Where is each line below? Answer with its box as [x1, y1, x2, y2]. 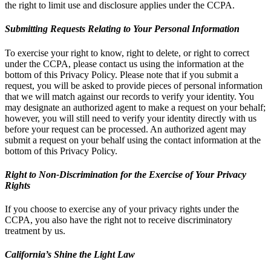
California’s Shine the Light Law [5, 249, 135, 260]
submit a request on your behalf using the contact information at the [5, 134, 261, 145]
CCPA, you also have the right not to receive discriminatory [5, 215, 232, 226]
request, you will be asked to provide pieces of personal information [5, 80, 263, 91]
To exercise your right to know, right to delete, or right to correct [5, 47, 249, 58]
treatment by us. [5, 226, 65, 237]
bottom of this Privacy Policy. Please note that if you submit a [5, 69, 238, 80]
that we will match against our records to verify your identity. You [5, 91, 254, 102]
